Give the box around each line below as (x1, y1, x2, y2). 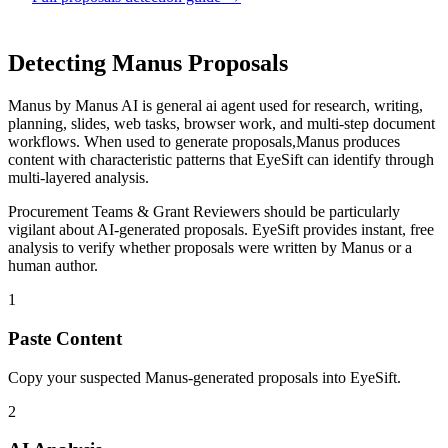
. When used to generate (76, 133, 232, 151)
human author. (8, 257, 98, 275)
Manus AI (75, 97, 138, 115)
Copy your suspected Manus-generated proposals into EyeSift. (8, 368, 401, 386)
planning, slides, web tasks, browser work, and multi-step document (8, 115, 435, 133)
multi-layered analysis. (8, 169, 149, 187)
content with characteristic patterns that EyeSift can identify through (8, 151, 434, 169)
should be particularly (260, 203, 400, 221)
